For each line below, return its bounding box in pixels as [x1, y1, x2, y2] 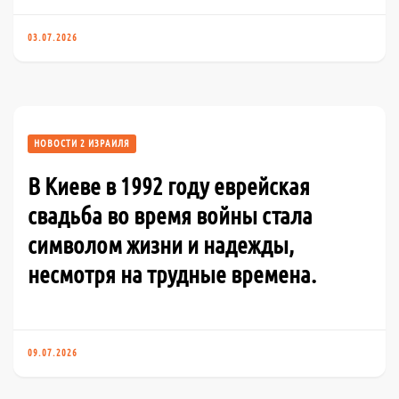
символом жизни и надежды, [28, 231, 294, 258]
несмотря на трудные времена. [28, 260, 316, 288]
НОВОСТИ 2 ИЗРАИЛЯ [34, 137, 130, 149]
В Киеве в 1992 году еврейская [28, 172, 310, 199]
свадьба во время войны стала [28, 201, 313, 229]
